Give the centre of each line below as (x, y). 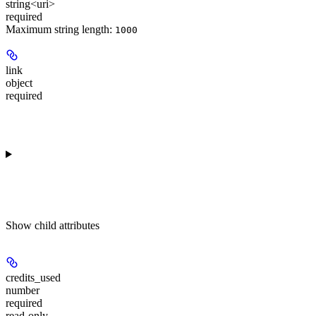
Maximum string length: (60, 30)
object (19, 83)
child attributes (67, 226)
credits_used (33, 278)
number (23, 291)
